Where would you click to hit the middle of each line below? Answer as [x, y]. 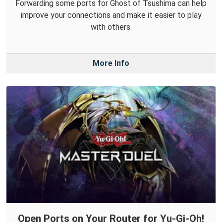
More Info [111, 63]
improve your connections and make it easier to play [111, 15]
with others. [111, 27]
